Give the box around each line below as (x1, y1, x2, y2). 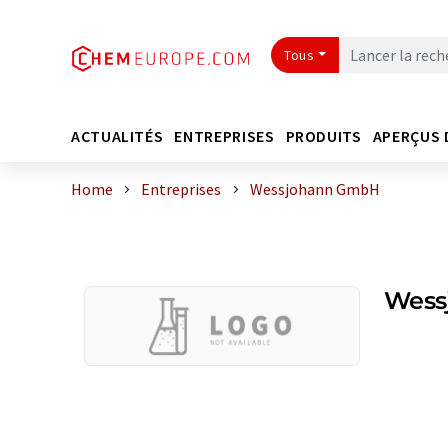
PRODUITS (285, 125, 362, 146)
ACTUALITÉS (71, 125, 164, 146)
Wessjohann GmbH (249, 179, 380, 199)
